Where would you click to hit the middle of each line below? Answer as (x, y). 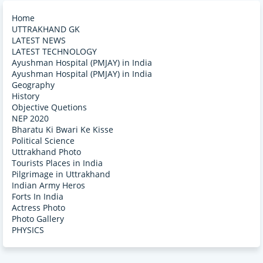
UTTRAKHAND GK (46, 29)
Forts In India (38, 197)
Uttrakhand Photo (46, 152)
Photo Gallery (38, 219)
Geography (33, 85)
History (26, 96)
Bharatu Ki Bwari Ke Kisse (63, 130)
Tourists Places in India (57, 163)
